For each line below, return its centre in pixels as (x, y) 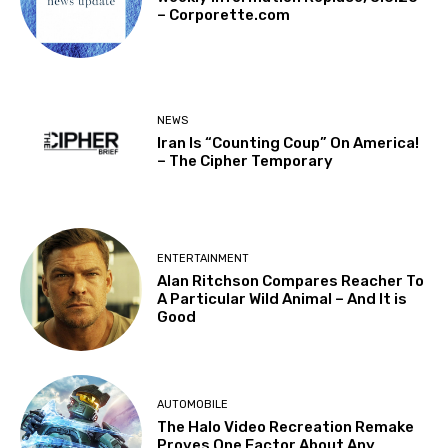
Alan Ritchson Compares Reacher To (291, 280)
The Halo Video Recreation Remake (286, 427)
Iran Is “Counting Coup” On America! (288, 143)
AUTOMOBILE (193, 405)
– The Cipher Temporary (245, 161)
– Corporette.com (224, 15)
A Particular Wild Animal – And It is (282, 298)
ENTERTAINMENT (203, 258)
